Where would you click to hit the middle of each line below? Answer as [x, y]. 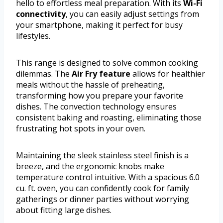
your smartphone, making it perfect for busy [99, 25]
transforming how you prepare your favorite [100, 95]
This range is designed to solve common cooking [107, 62]
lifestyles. [33, 36]
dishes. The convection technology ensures [96, 106]
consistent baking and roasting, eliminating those [109, 117]
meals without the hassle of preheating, [90, 84]
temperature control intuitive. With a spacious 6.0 [108, 177]
